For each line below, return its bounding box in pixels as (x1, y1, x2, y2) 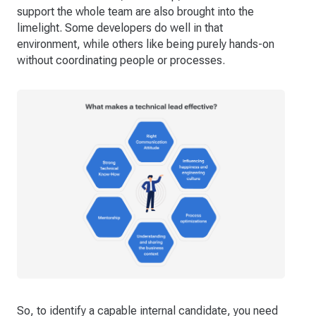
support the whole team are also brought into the (17, 4, 254, 18)
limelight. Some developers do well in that (17, 20, 223, 35)
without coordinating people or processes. (17, 53, 225, 67)
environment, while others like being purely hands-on (17, 37, 274, 51)
